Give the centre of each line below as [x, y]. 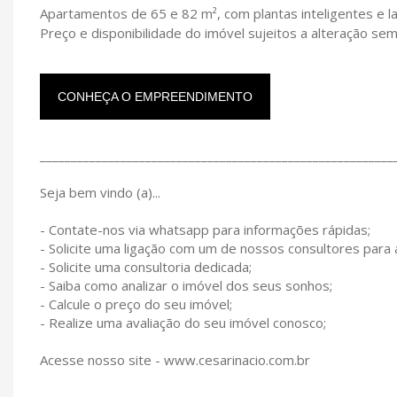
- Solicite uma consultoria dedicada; [146, 266]
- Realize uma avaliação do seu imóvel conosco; [183, 322]
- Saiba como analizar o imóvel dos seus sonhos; [186, 285]
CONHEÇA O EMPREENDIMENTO [155, 96]
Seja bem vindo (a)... [100, 192]
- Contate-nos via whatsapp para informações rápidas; [205, 229]
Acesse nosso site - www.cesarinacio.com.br [175, 359]
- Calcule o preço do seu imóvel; [136, 304]
